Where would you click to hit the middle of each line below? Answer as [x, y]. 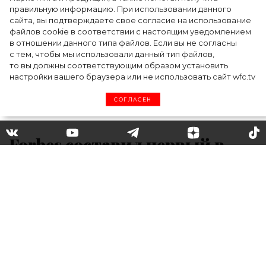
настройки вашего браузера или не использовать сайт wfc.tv [132, 77]
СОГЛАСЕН [133, 100]
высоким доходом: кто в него [129, 211]
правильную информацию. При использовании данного [121, 9]
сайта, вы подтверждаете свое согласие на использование [130, 21]
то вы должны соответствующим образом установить [119, 66]
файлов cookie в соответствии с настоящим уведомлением [130, 32]
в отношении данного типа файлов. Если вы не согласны [123, 43]
